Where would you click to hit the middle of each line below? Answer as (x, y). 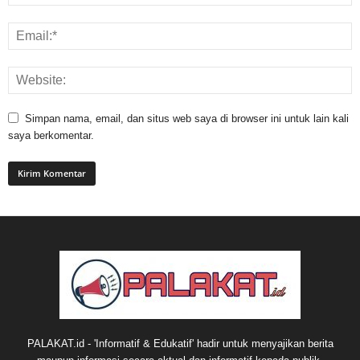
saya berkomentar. (51, 135)
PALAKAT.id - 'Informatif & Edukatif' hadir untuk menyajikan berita (180, 343)
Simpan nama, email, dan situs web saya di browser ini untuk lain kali (187, 118)
